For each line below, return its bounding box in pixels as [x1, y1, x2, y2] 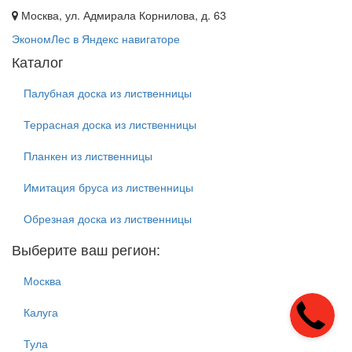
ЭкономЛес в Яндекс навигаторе [12, 31, 180, 47]
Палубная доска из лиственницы [24, 85, 192, 101]
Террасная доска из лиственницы [24, 116, 196, 133]
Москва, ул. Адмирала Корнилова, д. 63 [18, 7, 226, 24]
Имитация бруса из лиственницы [24, 179, 193, 196]
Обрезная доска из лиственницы [24, 211, 192, 227]
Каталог [12, 51, 64, 72]
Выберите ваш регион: [12, 239, 160, 260]
